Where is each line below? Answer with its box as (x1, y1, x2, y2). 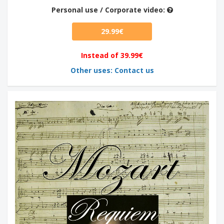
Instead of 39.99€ (81, 50, 143, 60)
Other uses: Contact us (70, 65, 154, 75)
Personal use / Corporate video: (51, 5, 167, 14)
